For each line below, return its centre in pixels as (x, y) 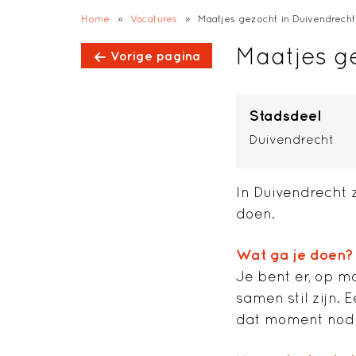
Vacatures (154, 18)
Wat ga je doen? (295, 255)
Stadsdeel (285, 116)
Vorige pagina (155, 56)
